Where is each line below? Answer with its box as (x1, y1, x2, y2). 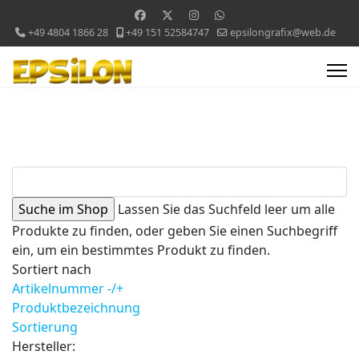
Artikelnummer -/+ (12, 280, 123, 297)
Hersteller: (12, 337, 75, 355)
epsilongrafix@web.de (230, 26, 336, 39)
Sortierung (12, 318, 78, 336)
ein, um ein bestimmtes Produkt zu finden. (12, 241, 270, 259)
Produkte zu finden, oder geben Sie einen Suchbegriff (12, 222, 337, 240)
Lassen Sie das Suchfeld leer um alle (118, 200, 335, 218)
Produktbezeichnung (12, 299, 140, 317)
